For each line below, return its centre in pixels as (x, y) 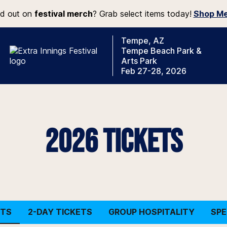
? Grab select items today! (142, 14)
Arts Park (139, 61)
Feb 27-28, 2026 (154, 71)
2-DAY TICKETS (60, 212)
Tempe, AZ (143, 41)
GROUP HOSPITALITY (151, 212)
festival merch (63, 14)
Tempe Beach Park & (161, 51)
